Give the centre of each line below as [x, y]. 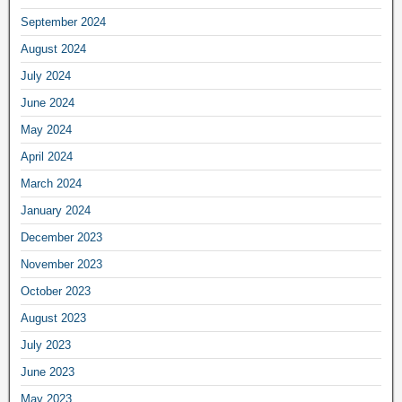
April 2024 [47, 156]
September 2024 [63, 22]
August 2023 [53, 318]
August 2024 [53, 48]
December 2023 [61, 237]
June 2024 [48, 102]
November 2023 [61, 264]
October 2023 [56, 291]
